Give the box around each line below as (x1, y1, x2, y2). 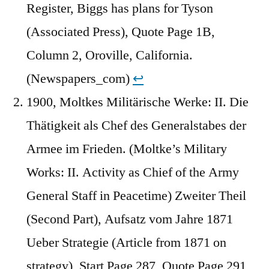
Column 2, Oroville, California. (26, 46, 193, 64)
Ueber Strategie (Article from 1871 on (26, 234, 226, 251)
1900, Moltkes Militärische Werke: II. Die (26, 93, 249, 110)
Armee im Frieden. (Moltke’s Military (26, 140, 227, 157)
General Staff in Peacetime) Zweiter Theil (26, 187, 246, 204)
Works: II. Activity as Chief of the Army (26, 163, 239, 181)
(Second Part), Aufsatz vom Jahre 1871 (26, 210, 233, 228)
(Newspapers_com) (26, 70, 133, 87)
